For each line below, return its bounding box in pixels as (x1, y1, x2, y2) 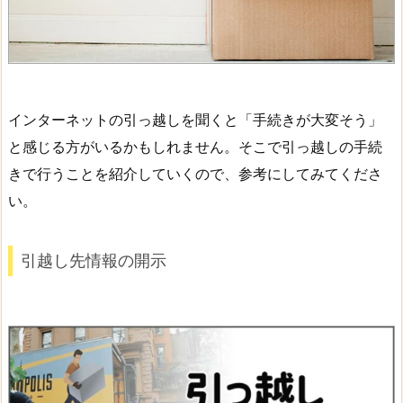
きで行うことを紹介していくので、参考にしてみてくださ (8, 164, 382, 183)
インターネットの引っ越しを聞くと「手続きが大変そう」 (8, 110, 382, 129)
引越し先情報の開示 (21, 251, 166, 271)
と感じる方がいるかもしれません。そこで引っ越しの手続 (8, 137, 382, 156)
